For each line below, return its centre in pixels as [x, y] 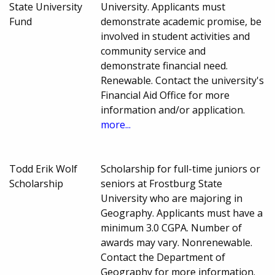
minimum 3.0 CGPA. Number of [172, 227]
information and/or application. [173, 110]
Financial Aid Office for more [165, 95]
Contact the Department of [163, 257]
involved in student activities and [176, 36]
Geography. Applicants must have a [182, 213]
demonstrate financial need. [165, 65]
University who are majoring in [172, 198]
